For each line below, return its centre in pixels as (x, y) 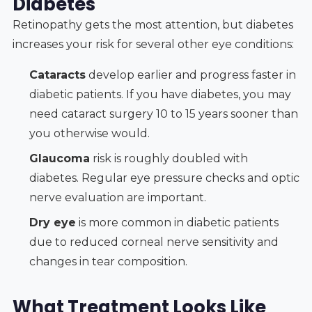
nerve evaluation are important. (117, 197)
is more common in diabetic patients (177, 222)
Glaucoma (59, 158)
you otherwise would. (89, 133)
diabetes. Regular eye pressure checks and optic (164, 178)
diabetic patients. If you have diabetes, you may (160, 94)
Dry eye (52, 222)
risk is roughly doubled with (169, 158)
